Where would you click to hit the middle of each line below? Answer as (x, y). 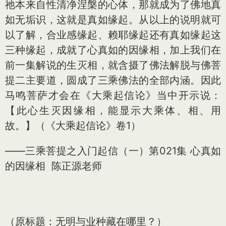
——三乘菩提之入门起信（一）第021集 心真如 (113, 151)
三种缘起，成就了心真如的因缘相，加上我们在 (113, 50)
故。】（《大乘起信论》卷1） (73, 125)
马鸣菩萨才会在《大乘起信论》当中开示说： (113, 95)
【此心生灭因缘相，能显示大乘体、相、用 (113, 110)
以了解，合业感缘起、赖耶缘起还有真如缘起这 (113, 35)
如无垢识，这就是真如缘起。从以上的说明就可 (113, 19)
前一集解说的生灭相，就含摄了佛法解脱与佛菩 (113, 65)
